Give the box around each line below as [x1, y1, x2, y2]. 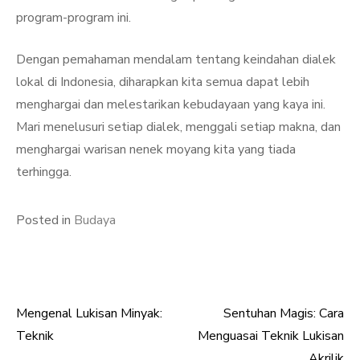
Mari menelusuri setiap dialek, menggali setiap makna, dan [16, 118, 341, 136]
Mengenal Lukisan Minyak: [16, 305, 162, 322]
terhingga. [16, 163, 72, 181]
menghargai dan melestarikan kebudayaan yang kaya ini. [16, 96, 325, 113]
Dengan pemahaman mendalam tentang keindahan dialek [16, 51, 336, 68]
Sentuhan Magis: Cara [223, 305, 344, 322]
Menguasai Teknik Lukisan [198, 327, 344, 345]
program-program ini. [16, 9, 131, 27]
